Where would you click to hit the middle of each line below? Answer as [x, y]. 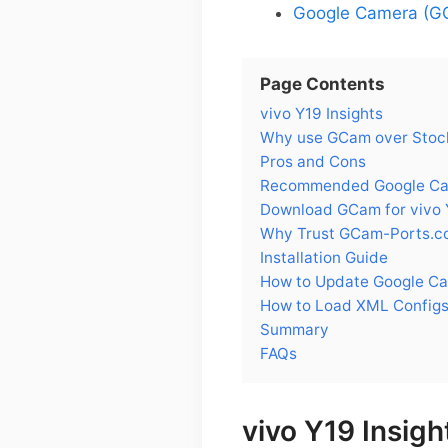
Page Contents [322, 83]
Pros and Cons [313, 161]
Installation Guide [324, 257]
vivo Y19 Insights [321, 113]
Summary [294, 329]
